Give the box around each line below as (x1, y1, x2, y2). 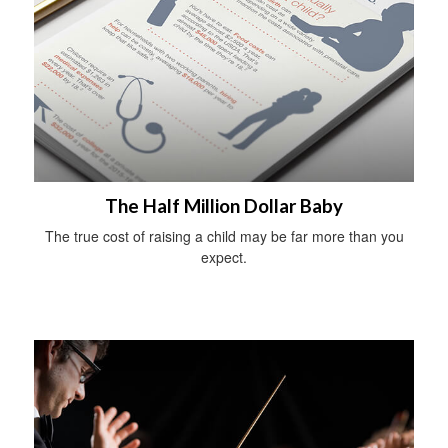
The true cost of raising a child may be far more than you (44, 226, 404, 247)
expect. (201, 247, 247, 268)
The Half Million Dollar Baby (105, 195, 343, 218)
